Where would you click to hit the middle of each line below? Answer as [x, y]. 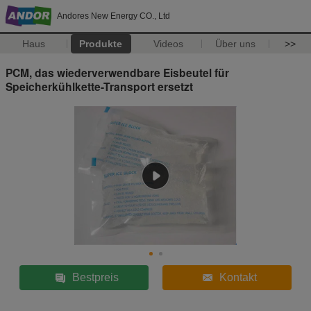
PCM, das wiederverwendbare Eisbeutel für [117, 72]
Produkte [101, 44]
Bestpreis [95, 277]
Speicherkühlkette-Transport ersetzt [99, 86]
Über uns [236, 44]
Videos [168, 44]
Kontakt [238, 277]
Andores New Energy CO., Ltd [114, 16]
